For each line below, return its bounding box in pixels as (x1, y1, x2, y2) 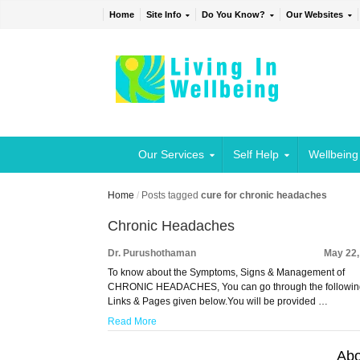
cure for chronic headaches (201, 190, 328, 202)
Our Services (137, 148, 204, 162)
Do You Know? (202, 10, 266, 20)
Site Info (145, 10, 182, 20)
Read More (108, 316, 157, 328)
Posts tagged (141, 190, 202, 202)
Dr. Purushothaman (108, 247, 197, 260)
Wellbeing (308, 148, 358, 162)
